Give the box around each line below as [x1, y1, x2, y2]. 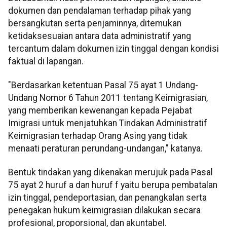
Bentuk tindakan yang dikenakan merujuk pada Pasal [8, 167, 213, 178]
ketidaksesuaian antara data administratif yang [8, 30, 191, 41]
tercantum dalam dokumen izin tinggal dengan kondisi [8, 43, 219, 54]
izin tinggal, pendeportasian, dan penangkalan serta [8, 193, 207, 203]
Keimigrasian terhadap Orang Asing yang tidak [8, 131, 187, 141]
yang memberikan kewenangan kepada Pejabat [8, 105, 192, 116]
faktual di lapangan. [8, 56, 84, 66]
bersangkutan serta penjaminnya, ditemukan [8, 18, 181, 28]
